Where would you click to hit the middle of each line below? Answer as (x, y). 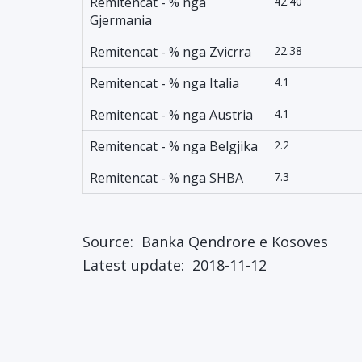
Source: (110, 242)
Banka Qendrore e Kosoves (235, 242)
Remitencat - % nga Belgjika (174, 146)
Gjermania (121, 20)
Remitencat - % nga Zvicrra (170, 52)
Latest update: (135, 265)
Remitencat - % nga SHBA (166, 178)
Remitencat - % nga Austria (171, 115)
